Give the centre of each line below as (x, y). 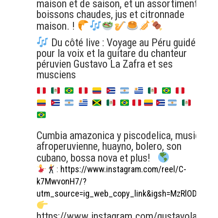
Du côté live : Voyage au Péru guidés (124, 42)
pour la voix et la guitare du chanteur (111, 53)
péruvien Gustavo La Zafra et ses (104, 64)
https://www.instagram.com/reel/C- (123, 169)
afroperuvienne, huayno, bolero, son (109, 146)
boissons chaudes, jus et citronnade (110, 14)
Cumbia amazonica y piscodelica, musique (123, 135)
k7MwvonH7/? (61, 182)
